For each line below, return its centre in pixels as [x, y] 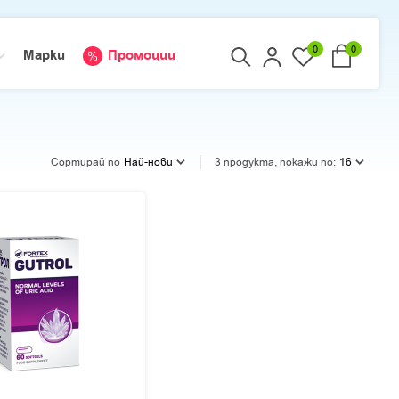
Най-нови [148, 162]
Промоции [142, 56]
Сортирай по [85, 162]
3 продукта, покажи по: [275, 162]
